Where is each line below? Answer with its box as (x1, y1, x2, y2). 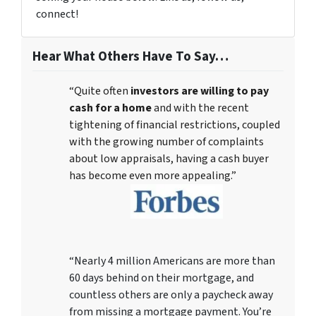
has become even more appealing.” (69, 168, 236, 183)
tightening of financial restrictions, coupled (69, 117, 280, 133)
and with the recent (152, 100, 249, 116)
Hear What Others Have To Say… (32, 47, 229, 66)
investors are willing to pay (130, 83, 269, 99)
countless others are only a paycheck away (69, 286, 273, 303)
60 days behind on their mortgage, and (69, 269, 254, 286)
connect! (36, 6, 78, 22)
